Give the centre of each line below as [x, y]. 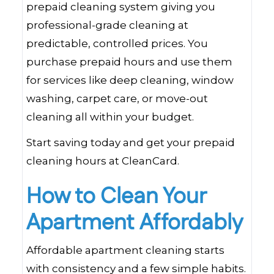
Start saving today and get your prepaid [131, 143]
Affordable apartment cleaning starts [125, 250]
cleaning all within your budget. [110, 117]
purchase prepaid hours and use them [129, 62]
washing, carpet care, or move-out [117, 98]
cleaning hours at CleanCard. [103, 161]
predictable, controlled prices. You [117, 43]
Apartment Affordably [135, 223]
